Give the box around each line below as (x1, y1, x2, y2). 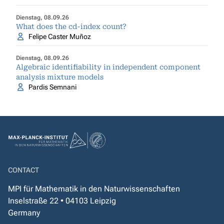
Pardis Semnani (28, 83, 76, 91)
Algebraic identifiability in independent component (16, 63, 200, 71)
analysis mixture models (16, 73, 103, 81)
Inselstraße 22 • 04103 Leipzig (8, 196, 116, 205)
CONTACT (8, 166, 39, 174)
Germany (8, 208, 40, 217)
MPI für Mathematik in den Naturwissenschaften (8, 184, 180, 193)
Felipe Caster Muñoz (28, 32, 91, 40)
